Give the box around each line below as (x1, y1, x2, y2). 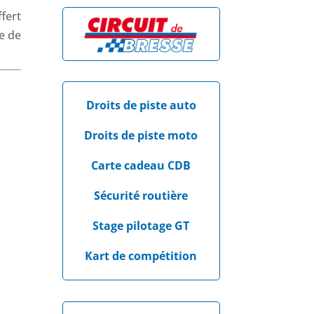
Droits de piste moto (84, 128, 198, 144)
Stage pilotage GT (93, 218, 190, 234)
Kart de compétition (85, 248, 198, 264)
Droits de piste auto (86, 97, 196, 114)
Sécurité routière (94, 188, 189, 204)
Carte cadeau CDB (91, 158, 191, 174)
